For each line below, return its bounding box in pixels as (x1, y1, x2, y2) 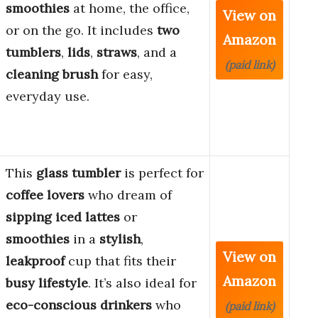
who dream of (84, 187, 172, 204)
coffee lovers (6, 187, 84, 204)
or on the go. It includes (6, 22, 157, 39)
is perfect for (121, 165, 204, 182)
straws (97, 44, 137, 61)
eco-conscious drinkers (6, 297, 152, 314)
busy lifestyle (6, 275, 88, 292)
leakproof (6, 253, 65, 270)
